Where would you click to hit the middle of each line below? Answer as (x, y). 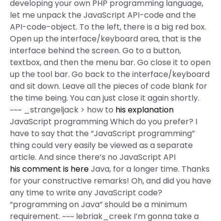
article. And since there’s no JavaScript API (93, 157)
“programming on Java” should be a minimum (98, 204)
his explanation (145, 110)
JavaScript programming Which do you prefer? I (104, 122)
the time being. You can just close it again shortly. (105, 98)
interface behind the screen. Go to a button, (95, 51)
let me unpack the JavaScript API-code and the (103, 15)
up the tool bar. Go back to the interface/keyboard (110, 74)
